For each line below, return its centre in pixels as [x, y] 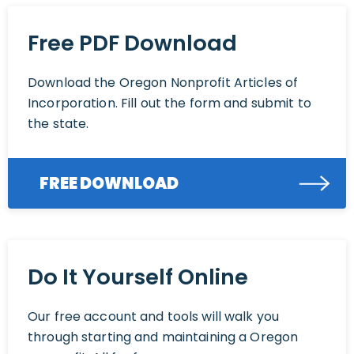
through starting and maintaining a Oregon [163, 337]
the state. [58, 124]
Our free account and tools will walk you [153, 317]
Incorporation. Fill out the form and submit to [169, 104]
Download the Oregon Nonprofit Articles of [163, 83]
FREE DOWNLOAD [109, 184]
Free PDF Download [132, 43]
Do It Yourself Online [138, 277]
